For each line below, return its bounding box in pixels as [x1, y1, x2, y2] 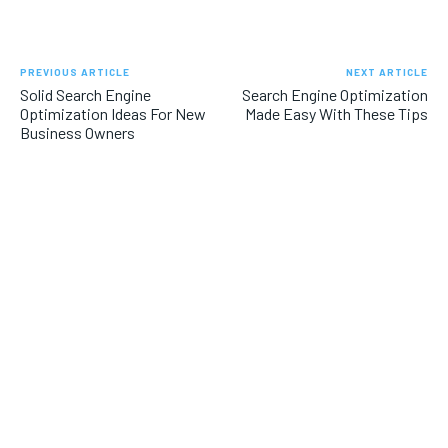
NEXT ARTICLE [345, 66, 428, 79]
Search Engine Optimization [241, 85, 428, 105]
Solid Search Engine [20, 85, 151, 105]
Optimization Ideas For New [20, 104, 206, 124]
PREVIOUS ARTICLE [20, 66, 130, 79]
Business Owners [20, 123, 135, 143]
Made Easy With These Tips [244, 104, 428, 124]
